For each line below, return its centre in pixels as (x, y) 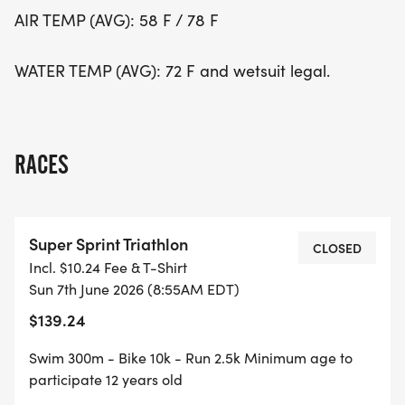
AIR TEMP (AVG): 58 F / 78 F (117, 20)
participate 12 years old (106, 380)
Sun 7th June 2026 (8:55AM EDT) (134, 289)
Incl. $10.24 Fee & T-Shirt (108, 268)
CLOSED (337, 248)
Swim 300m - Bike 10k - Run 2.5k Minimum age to (191, 358)
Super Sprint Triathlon (108, 244)
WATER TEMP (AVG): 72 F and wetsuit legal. (172, 71)
